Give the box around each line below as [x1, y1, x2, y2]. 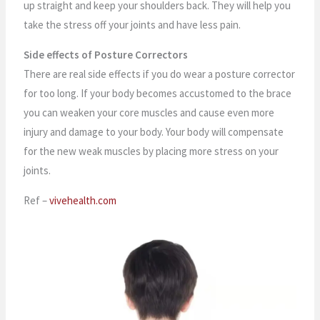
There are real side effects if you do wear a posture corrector [24, 66, 296, 81]
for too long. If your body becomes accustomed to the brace [24, 86, 292, 100]
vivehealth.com [49, 193, 117, 207]
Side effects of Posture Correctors [24, 47, 189, 61]
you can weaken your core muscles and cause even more [24, 105, 275, 119]
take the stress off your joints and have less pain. [24, 17, 241, 31]
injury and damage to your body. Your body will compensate [24, 124, 284, 139]
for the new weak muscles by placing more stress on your [24, 144, 279, 158]
